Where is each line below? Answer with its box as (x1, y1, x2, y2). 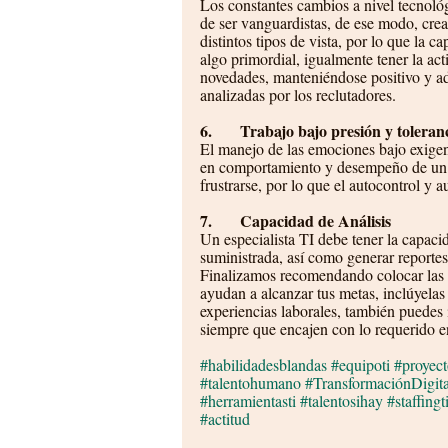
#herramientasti (200, 390, 296, 411)
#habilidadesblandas (200, 354, 327, 375)
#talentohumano (200, 372, 301, 393)
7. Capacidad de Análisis (200, 209, 391, 232)
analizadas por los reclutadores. (200, 84, 400, 105)
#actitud (200, 408, 250, 429)
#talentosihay (300, 390, 383, 411)
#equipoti (331, 354, 390, 375)
